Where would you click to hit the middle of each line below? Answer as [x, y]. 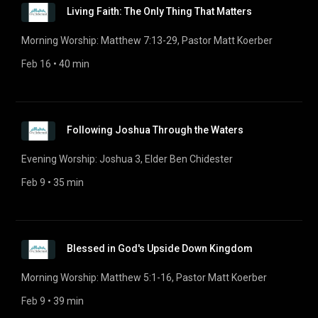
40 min [74, 64]
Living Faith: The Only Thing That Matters [159, 11]
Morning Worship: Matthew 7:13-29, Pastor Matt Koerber [147, 40]
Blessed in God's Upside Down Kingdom [160, 248]
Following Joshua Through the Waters [155, 130]
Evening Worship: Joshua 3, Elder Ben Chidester [127, 159]
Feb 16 [36, 64]
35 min [68, 182]
